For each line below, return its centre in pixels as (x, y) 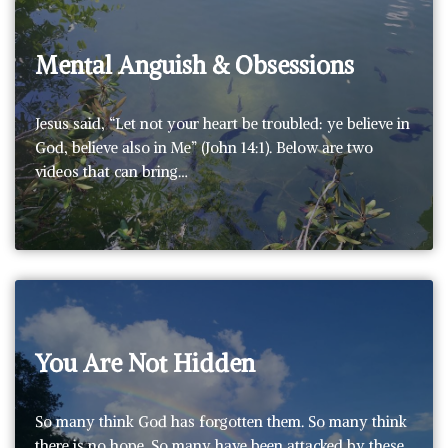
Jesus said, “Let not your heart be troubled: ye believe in (222, 123)
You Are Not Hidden (145, 362)
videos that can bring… (113, 171)
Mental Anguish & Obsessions (194, 64)
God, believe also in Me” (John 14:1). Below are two (204, 147)
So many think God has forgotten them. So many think (221, 421)
